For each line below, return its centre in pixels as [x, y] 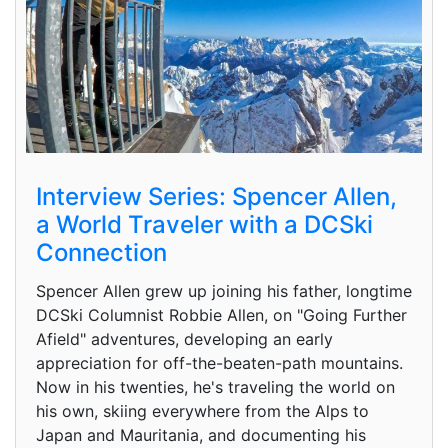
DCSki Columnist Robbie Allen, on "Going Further [221, 314]
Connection [101, 252]
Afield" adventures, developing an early [184, 338]
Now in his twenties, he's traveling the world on [215, 386]
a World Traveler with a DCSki [204, 224]
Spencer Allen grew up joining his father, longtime [224, 290]
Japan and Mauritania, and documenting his [201, 434]
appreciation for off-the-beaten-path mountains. [219, 362]
